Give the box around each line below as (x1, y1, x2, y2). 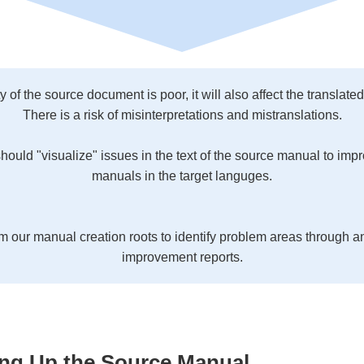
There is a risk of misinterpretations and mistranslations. (22, 108, 342, 122)
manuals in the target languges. (92, 169, 272, 183)
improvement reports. (121, 250, 243, 264)
